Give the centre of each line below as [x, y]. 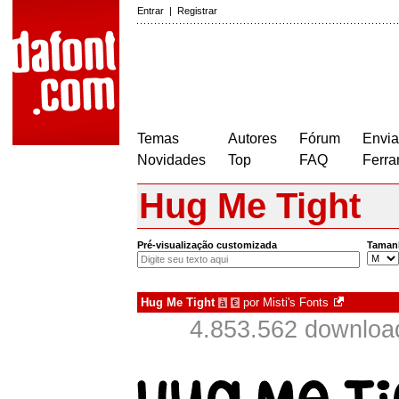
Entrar [151, 11]
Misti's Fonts [296, 303]
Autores [252, 138]
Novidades [171, 160]
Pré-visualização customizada [207, 245]
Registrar [197, 11]
